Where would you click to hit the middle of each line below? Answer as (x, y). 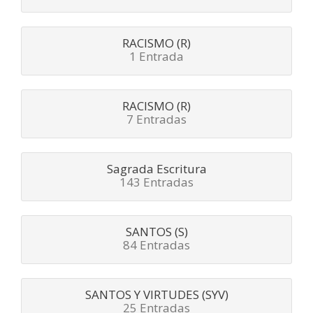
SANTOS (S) (156, 232)
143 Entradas (156, 182)
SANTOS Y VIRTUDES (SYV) (156, 295)
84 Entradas (156, 245)
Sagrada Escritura (156, 169)
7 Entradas (156, 119)
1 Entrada (156, 57)
